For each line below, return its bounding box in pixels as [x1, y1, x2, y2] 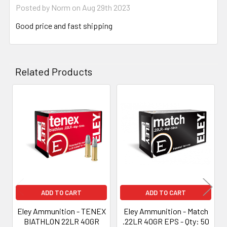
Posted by [16, 2, 51, 12]
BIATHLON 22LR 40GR [23, 216, 99, 226]
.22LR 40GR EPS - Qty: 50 [122, 216, 209, 226]
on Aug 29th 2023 [70, 2, 130, 12]
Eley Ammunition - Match [123, 206, 208, 216]
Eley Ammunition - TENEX [17, 206, 106, 216]
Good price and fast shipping [16, 20, 112, 30]
